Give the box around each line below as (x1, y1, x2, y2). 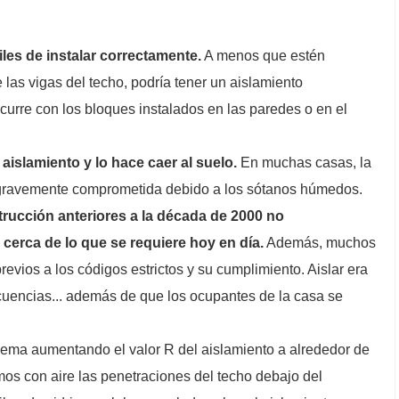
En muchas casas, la (237, 155, 371, 170)
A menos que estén (201, 48, 325, 63)
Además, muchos (264, 235, 376, 250)
